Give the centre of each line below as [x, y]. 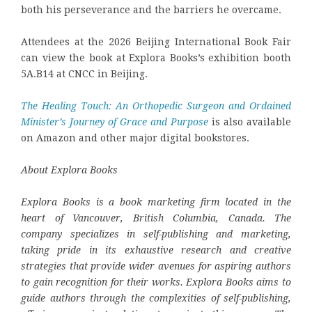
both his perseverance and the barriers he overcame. [151, 9]
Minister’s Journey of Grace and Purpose [115, 122]
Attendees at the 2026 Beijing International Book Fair [156, 41]
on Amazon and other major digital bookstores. [135, 138]
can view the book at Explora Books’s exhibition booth [156, 57]
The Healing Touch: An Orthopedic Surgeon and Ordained [156, 106]
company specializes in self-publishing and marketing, [156, 234]
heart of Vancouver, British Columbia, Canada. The [156, 218]
